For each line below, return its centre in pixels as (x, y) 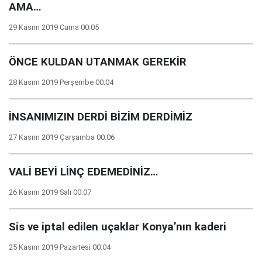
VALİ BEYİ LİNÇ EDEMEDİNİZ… (83, 172)
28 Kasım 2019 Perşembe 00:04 (61, 82)
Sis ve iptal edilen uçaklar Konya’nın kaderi (118, 227)
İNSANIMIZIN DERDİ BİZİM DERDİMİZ (101, 117)
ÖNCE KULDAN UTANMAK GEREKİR (98, 62)
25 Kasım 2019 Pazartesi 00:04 (60, 247)
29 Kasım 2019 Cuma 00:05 (54, 27)
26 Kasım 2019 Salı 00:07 (50, 192)
